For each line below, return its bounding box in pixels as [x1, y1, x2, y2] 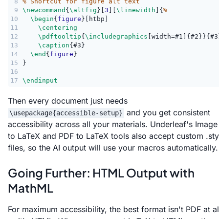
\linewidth [116, 6, 155, 14]
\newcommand [22, 6, 66, 14]
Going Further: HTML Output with [8, 165, 195, 180]
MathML [8, 180, 53, 195]
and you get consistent [126, 107, 210, 117]
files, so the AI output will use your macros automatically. [8, 142, 218, 153]
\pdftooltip [38, 32, 81, 40]
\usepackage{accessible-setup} [9, 109, 123, 117]
